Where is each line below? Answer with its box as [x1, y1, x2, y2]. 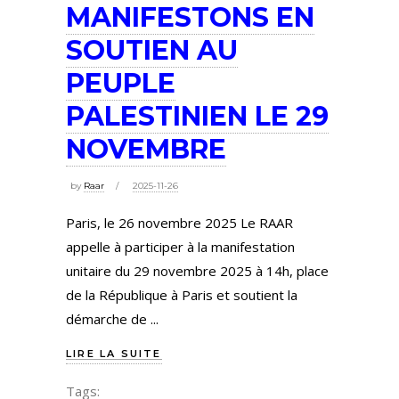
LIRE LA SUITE [66, 346, 162, 360]
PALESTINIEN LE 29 [66, 99, 329, 133]
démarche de [66, 310, 151, 329]
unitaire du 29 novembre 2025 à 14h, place [66, 262, 329, 281]
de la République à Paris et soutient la [66, 286, 297, 305]
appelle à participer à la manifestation [66, 238, 295, 256]
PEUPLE [66, 66, 175, 100]
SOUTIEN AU [66, 33, 238, 67]
